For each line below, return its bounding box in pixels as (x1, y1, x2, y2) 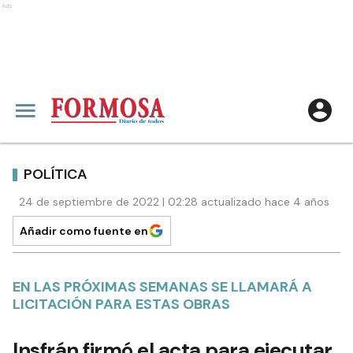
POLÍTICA (24, 164, 87, 184)
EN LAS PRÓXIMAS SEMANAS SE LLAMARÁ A (13, 277, 312, 296)
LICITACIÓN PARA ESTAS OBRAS (13, 295, 230, 314)
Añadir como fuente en (20, 224, 148, 238)
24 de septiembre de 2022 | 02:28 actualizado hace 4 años (19, 195, 329, 209)
